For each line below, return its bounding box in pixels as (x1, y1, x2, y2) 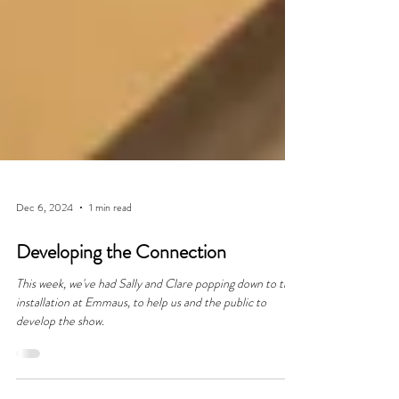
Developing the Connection (16, 286, 226, 313)
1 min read (89, 248, 132, 264)
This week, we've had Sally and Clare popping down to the (16, 322, 296, 340)
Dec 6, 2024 (16, 248, 73, 264)
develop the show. (16, 360, 104, 378)
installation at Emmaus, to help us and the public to (16, 341, 266, 359)
